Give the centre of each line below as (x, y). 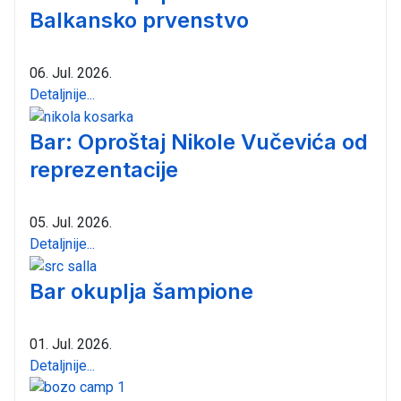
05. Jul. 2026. (71, 222)
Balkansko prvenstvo (139, 21)
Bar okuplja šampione (141, 291)
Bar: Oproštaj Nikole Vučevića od (199, 142)
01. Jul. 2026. (71, 344)
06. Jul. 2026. (71, 73)
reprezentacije (104, 170)
